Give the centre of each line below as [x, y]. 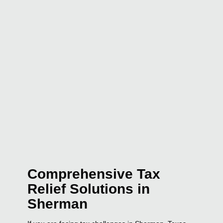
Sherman [58, 204]
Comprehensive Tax [94, 174]
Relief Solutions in [89, 189]
